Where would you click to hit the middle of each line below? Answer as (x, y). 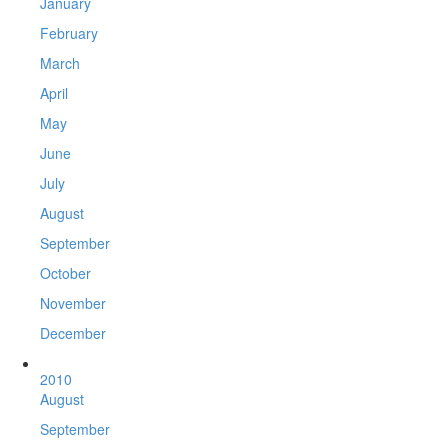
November (73, 303)
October (65, 273)
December (73, 333)
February (69, 33)
